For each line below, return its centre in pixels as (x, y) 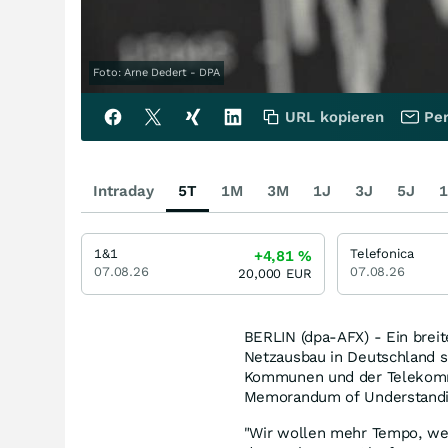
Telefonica (382, 253)
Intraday (123, 190)
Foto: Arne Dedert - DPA (156, 72)
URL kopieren (334, 116)
